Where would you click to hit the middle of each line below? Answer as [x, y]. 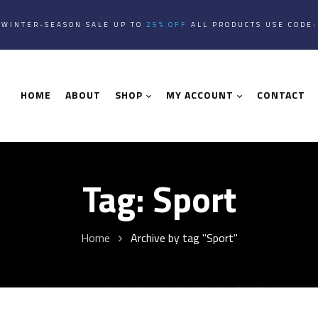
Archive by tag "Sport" [184, 238]
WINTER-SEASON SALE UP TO [74, 24]
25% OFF [167, 24]
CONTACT [281, 95]
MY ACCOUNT [199, 95]
